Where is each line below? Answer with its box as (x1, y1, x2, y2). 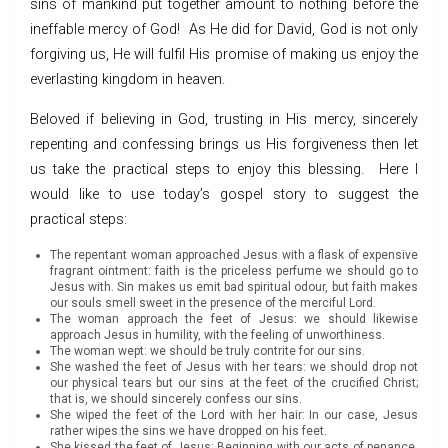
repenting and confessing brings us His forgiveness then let (30, 135, 418, 153)
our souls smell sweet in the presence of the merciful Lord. (50, 295, 376, 310)
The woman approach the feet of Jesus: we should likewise (50, 311, 418, 326)
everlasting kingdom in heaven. (30, 70, 225, 88)
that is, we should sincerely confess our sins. (50, 391, 302, 406)
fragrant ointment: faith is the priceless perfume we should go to (50, 263, 418, 278)
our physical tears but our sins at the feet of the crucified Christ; (50, 375, 418, 390)
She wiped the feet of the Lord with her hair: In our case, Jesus (50, 407, 418, 422)
